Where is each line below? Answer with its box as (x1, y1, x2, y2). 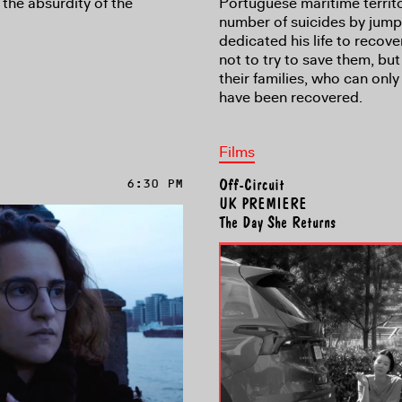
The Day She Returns (219, 215, 336, 232)
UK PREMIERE (219, 197, 307, 214)
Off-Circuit (219, 178, 284, 195)
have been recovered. (219, 88, 363, 107)
